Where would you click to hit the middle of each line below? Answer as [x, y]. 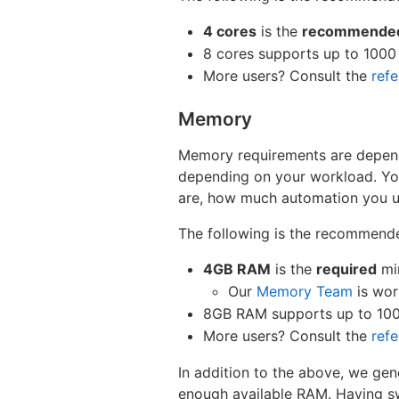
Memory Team [305, 291]
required [346, 269]
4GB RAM [237, 269]
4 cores [230, 31]
